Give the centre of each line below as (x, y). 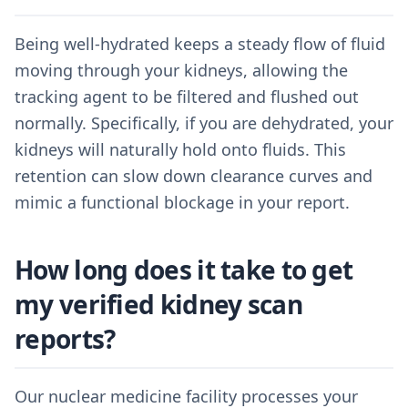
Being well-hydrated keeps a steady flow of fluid (200, 44)
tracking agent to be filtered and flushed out (187, 97)
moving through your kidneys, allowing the (181, 70)
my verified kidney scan (158, 304)
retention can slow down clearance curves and (194, 176)
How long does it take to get (184, 270)
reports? (65, 339)
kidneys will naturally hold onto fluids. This (180, 149)
